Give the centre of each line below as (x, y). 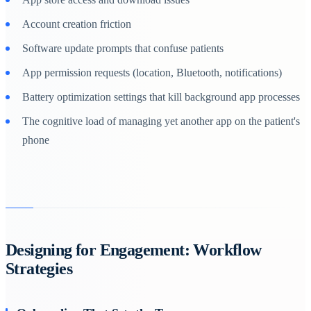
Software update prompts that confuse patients (123, 48)
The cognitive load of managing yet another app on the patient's (161, 121)
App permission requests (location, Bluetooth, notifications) (152, 72)
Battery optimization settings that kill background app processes (161, 96)
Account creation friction (77, 24)
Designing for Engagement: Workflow (134, 250)
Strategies (39, 268)
